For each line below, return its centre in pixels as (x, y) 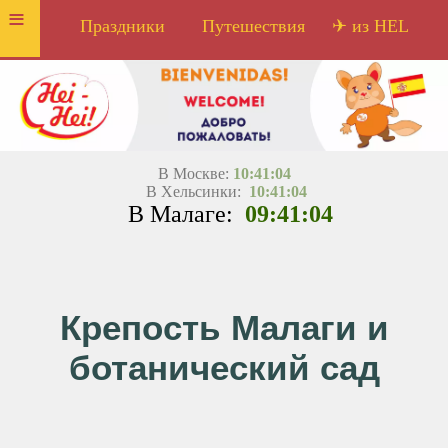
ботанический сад (224, 368)
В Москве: (195, 174)
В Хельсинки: (195, 192)
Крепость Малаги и (224, 328)
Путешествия (253, 26)
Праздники (122, 26)
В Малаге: (180, 214)
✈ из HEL (370, 26)
